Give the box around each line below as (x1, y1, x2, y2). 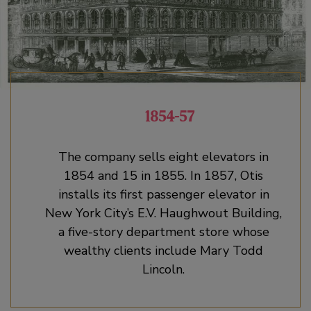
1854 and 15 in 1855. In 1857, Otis (64, 167, 263, 184)
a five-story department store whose (58, 224, 269, 240)
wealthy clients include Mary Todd (64, 242, 263, 259)
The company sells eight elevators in (58, 149, 269, 165)
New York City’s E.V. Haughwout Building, (45, 205, 282, 221)
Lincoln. (142, 261, 185, 278)
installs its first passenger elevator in (58, 186, 269, 203)
